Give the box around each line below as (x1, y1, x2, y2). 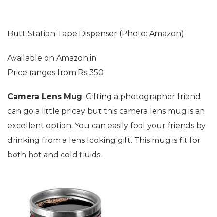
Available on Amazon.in (7, 53, 96, 62)
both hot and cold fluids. (7, 150, 102, 159)
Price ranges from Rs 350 (7, 67, 104, 77)
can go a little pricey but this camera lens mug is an (7, 106, 205, 116)
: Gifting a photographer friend (82, 92, 201, 101)
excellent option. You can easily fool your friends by (7, 121, 206, 130)
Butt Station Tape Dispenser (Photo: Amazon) (7, 29, 184, 38)
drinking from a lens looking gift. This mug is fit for (7, 135, 201, 145)
